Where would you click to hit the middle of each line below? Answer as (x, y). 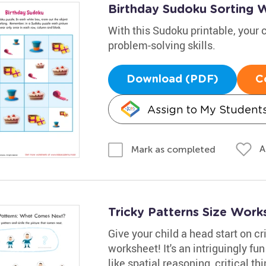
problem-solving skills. (161, 45)
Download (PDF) (172, 80)
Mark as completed (173, 149)
